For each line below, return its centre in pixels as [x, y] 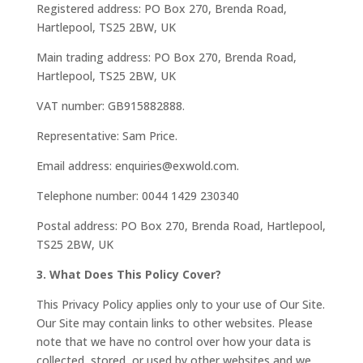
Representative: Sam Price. [107, 135]
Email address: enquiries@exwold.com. [137, 165]
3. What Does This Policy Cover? [128, 274]
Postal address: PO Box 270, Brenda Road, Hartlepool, [181, 225]
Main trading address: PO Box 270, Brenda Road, [166, 57]
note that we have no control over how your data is [173, 341]
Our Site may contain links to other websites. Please [174, 322]
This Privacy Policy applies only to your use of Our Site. [180, 304]
